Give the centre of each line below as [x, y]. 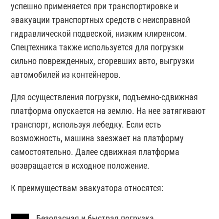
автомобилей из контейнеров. [66, 75]
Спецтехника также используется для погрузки [98, 47]
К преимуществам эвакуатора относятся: [87, 188]
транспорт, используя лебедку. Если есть [86, 124]
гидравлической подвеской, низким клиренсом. [99, 33]
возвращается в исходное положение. [80, 165]
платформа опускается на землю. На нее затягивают [109, 111]
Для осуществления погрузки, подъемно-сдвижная [105, 97]
